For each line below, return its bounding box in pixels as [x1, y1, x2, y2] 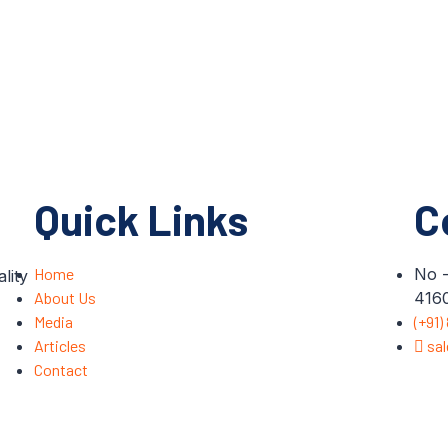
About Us [33, 287, 96, 307]
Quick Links [33, 193, 248, 244]
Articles [33, 335, 86, 355]
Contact [33, 359, 88, 379]
